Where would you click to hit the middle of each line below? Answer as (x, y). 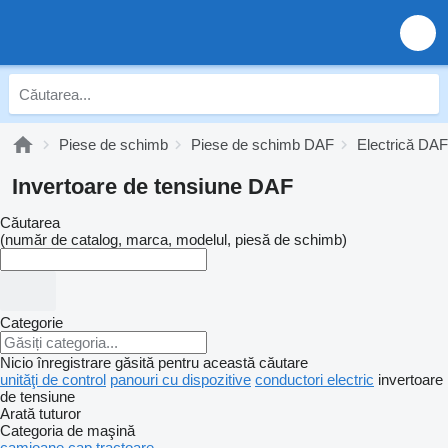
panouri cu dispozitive (180, 379)
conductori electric (314, 379)
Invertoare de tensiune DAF (152, 186)
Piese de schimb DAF (262, 144)
